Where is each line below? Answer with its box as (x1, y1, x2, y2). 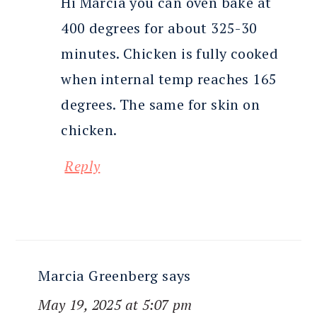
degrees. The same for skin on (61, 95, 260, 115)
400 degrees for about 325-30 (61, 18, 258, 38)
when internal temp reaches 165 (61, 69, 277, 89)
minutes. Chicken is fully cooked (61, 44, 279, 64)
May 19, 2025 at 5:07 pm (38, 295, 192, 315)
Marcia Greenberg (38, 266, 158, 286)
